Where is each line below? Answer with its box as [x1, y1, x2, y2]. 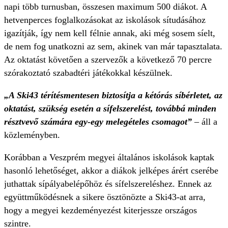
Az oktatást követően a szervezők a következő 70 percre [4, 54, 212, 65]
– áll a [194, 117, 217, 127]
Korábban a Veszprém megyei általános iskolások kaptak [4, 152, 214, 163]
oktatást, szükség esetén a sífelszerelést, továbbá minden [4, 103, 216, 114]
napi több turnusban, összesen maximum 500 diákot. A [4, 2, 207, 12]
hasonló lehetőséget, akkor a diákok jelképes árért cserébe [4, 165, 218, 176]
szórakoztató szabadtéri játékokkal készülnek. [4, 68, 173, 78]
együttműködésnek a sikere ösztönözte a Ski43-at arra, [4, 192, 206, 203]
